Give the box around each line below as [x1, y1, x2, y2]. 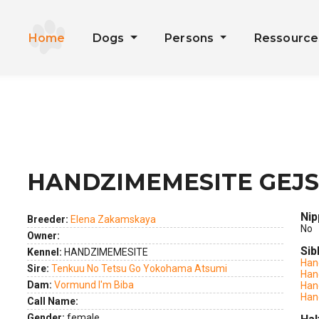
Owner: [27, 230, 60, 241]
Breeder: [27, 214, 70, 225]
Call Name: [27, 296, 78, 307]
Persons [164, 31, 217, 45]
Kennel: [27, 246, 62, 258]
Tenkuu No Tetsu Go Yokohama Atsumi [51, 263, 227, 274]
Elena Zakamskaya [70, 214, 156, 225]
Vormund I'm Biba [54, 279, 134, 291]
